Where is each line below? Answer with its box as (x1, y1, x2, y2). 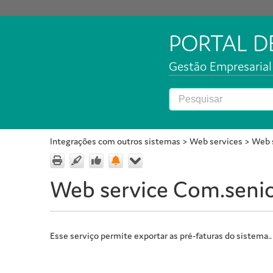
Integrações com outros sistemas (50, 135, 180, 147)
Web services (190, 135, 243, 147)
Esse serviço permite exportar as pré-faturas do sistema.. (50, 230, 272, 242)
